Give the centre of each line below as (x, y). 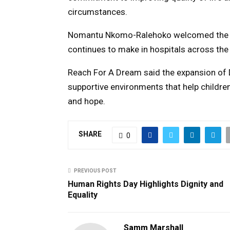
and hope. (87, 101)
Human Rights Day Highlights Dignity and (146, 184)
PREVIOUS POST (95, 170)
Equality (83, 195)
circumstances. (98, 12)
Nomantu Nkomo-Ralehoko (120, 35)
